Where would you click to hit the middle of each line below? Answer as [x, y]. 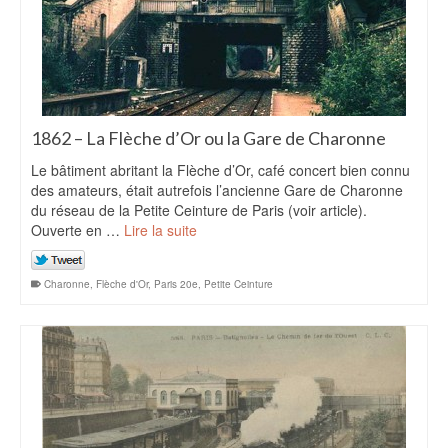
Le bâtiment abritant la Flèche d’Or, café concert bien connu [220, 170]
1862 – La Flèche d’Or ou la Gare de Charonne [208, 138]
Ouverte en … [77, 230]
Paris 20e [176, 284]
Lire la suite [160, 230]
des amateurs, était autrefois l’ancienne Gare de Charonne [217, 190]
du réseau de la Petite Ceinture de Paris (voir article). [199, 210]
